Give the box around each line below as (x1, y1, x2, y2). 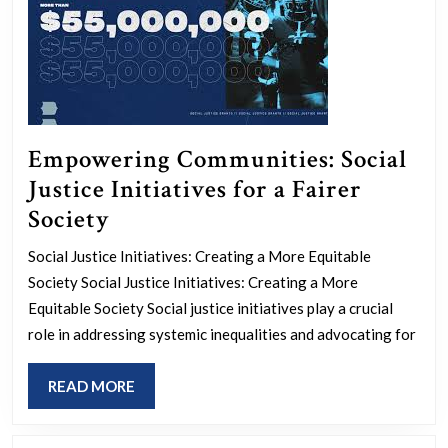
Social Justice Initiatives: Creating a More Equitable (28, 246, 371, 265)
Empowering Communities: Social (28, 142, 407, 176)
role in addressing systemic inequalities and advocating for (28, 324, 416, 343)
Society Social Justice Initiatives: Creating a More (28, 272, 358, 291)
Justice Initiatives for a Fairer (28, 172, 362, 206)
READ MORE (48, 376, 135, 395)
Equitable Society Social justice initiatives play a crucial (28, 298, 393, 317)
